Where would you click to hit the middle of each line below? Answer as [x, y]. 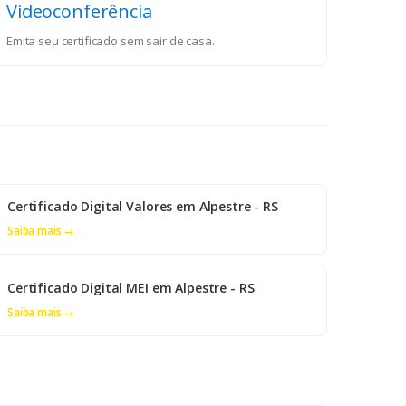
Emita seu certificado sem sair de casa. [111, 41]
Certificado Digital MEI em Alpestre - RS [131, 288]
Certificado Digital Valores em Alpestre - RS [143, 207]
